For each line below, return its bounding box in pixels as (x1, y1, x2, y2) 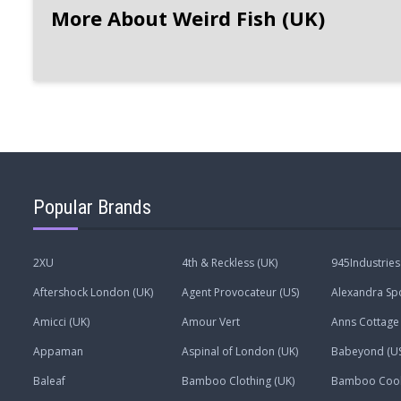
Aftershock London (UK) (33, 284, 153, 300)
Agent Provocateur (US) (182, 284, 300, 300)
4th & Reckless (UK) (182, 254, 278, 270)
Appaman (33, 343, 83, 359)
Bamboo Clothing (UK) (182, 372, 295, 388)
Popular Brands (33, 195, 151, 218)
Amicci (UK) (33, 313, 90, 329)
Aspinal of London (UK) (182, 343, 299, 359)
